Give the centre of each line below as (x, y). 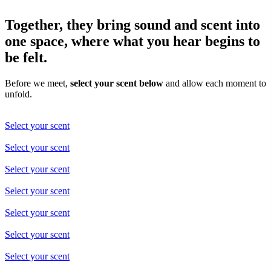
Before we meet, (38, 83)
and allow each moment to (215, 83)
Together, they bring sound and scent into (132, 24)
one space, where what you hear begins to (132, 41)
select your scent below (117, 83)
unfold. (18, 94)
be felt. (26, 57)
